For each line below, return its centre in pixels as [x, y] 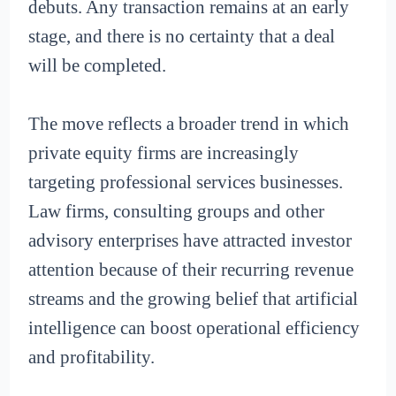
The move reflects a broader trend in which [189, 124]
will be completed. [98, 65]
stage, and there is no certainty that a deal [182, 36]
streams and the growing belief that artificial [194, 299]
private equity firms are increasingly [164, 153]
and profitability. [92, 358]
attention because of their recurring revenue [191, 270]
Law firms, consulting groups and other [177, 212]
